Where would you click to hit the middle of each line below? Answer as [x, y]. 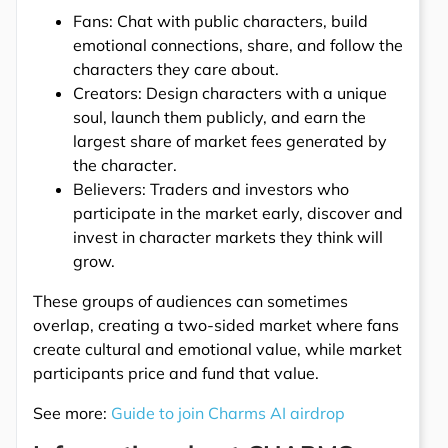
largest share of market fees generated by [230, 140]
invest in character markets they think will [228, 236]
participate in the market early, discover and [238, 212]
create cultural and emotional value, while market [217, 348]
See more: [72, 412]
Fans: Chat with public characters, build [220, 20]
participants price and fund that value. [178, 372]
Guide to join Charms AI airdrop [228, 412]
